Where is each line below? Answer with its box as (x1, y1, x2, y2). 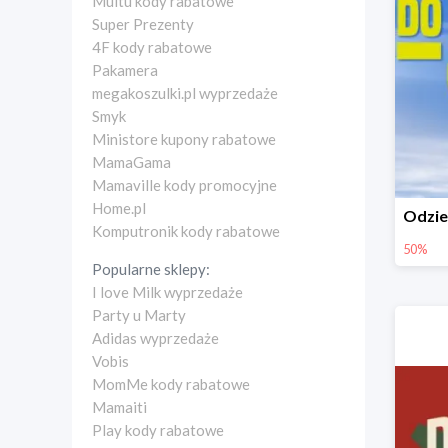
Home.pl (92, 199, 146, 217)
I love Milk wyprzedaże (92, 283, 243, 301)
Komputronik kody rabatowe (92, 222, 280, 240)
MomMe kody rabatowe (92, 375, 250, 393)
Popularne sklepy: (92, 260, 210, 278)
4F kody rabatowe (92, 38, 212, 56)
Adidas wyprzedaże (92, 329, 219, 347)
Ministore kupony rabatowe (92, 130, 276, 148)
